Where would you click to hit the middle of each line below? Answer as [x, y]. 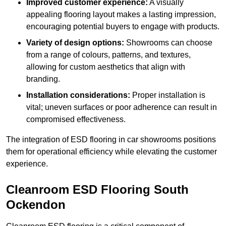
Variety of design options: [75, 43]
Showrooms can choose [168, 43]
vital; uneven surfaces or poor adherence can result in [122, 107]
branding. [43, 79]
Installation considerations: [78, 95]
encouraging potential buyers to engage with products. [123, 27]
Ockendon [36, 205]
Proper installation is [168, 95]
